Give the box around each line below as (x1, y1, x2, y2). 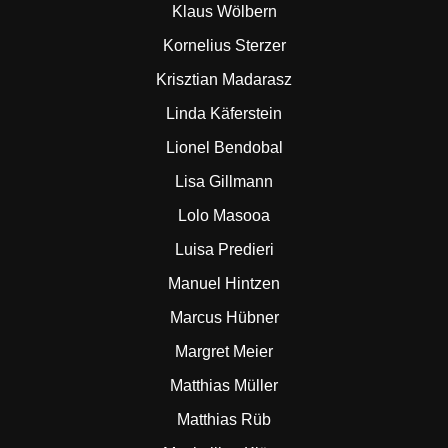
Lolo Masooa (178, 207, 270, 224)
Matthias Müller (170, 377, 278, 394)
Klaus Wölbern (171, 3, 277, 20)
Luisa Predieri (174, 241, 274, 258)
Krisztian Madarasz (156, 71, 292, 88)
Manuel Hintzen (168, 275, 280, 292)
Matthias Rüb (177, 411, 271, 428)
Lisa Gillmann (175, 173, 273, 190)
